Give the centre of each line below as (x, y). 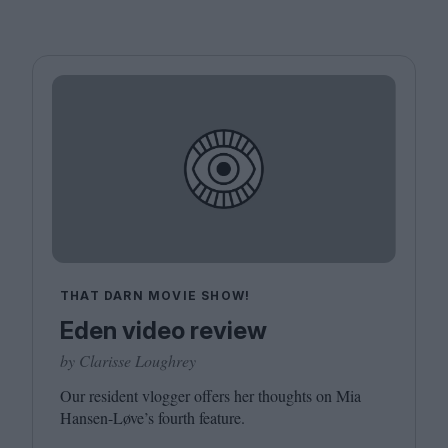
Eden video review (163, 330)
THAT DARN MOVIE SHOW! (155, 295)
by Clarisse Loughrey (128, 360)
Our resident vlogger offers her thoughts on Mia (210, 395)
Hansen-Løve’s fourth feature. (152, 417)
